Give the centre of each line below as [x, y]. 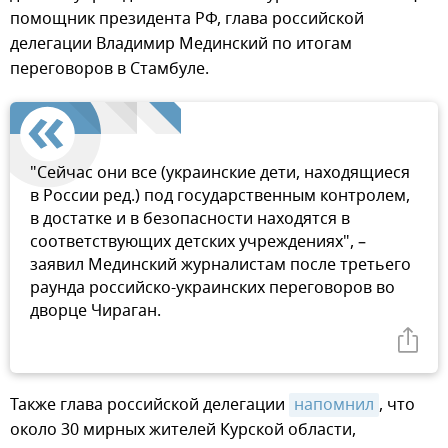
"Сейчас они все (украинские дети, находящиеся [220, 173]
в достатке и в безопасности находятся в [190, 219]
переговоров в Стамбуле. [109, 69]
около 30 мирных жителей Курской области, [183, 430]
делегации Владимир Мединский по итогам [181, 44]
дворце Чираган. [95, 311]
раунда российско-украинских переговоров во [212, 288]
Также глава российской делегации [149, 405]
